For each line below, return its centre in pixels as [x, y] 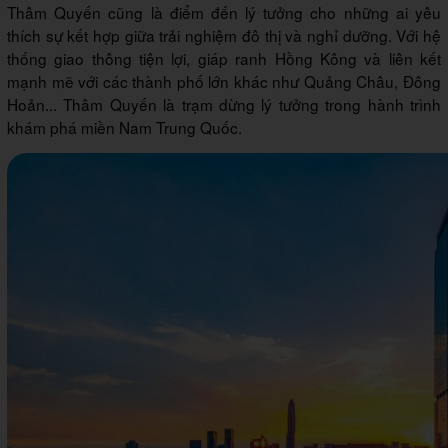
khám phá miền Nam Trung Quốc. [124, 126]
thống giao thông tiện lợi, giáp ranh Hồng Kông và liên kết [224, 57]
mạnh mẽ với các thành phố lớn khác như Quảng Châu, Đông [224, 80]
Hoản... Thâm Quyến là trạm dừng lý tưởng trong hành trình [224, 103]
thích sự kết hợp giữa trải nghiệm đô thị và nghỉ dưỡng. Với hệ [224, 34]
